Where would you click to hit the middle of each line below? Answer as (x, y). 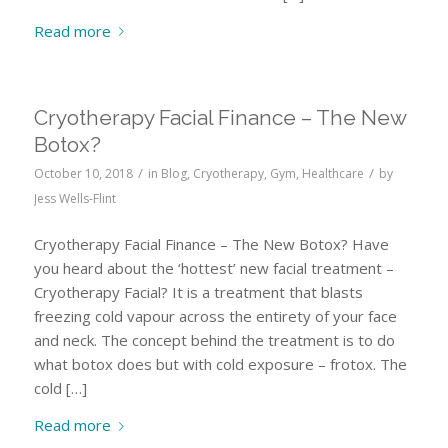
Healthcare (332, 174)
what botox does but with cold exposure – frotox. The (220, 364)
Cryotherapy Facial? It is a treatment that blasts (198, 292)
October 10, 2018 (83, 174)
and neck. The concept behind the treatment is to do (214, 340)
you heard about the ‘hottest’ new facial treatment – (213, 268)
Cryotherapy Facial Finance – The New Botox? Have (211, 244)
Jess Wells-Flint (74, 199)
